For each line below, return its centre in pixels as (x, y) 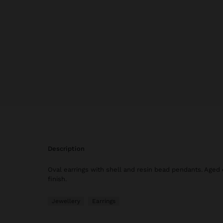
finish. (57, 179)
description (68, 148)
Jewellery (66, 201)
